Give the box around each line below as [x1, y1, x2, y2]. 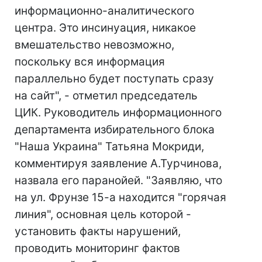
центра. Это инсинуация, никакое [15, 21, 196, 35]
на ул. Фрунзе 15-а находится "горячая [15, 191, 226, 204]
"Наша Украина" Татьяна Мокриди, [15, 140, 204, 153]
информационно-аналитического [15, 4, 194, 18]
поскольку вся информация [15, 55, 165, 68]
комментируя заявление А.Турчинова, [15, 157, 222, 170]
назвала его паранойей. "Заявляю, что [15, 174, 222, 187]
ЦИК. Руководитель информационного [15, 106, 222, 119]
